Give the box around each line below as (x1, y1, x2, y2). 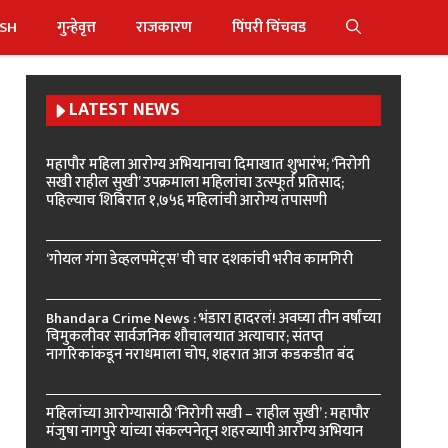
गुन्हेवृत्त (57, 15, 96, 40)
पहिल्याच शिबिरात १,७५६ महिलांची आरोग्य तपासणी (46, 188, 327, 213)
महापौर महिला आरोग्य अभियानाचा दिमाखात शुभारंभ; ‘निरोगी (46, 152, 370, 177)
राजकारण (136, 15, 192, 40)
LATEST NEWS (69, 95, 180, 125)
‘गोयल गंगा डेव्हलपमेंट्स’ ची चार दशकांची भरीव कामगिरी (46, 247, 353, 272)
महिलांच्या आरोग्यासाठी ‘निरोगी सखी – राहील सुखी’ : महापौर (46, 401, 370, 426)
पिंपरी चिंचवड (232, 15, 306, 40)
